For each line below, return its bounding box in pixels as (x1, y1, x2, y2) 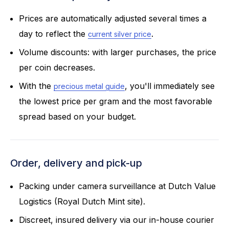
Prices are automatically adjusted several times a (19, 13, 207, 24)
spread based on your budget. (19, 111, 139, 122)
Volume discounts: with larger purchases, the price (19, 47, 216, 57)
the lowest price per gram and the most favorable (19, 96, 212, 106)
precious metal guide (54, 81, 125, 90)
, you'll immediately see (125, 80, 215, 91)
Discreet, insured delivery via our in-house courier (19, 214, 214, 225)
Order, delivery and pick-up (10, 156, 142, 169)
